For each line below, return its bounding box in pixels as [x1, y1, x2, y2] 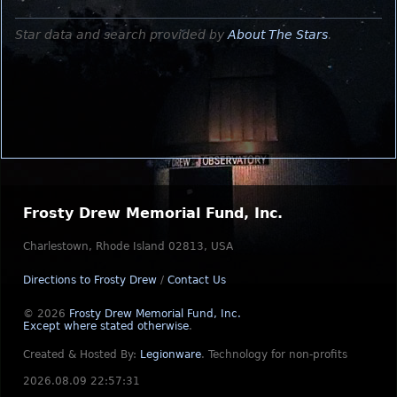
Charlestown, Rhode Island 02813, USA [23, 240, 233, 253]
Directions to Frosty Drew [23, 274, 157, 286]
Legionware [140, 348, 201, 361]
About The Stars [228, 27, 328, 42]
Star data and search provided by [15, 27, 228, 42]
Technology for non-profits [208, 348, 347, 361]
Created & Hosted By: [23, 348, 140, 361]
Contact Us [167, 274, 226, 286]
